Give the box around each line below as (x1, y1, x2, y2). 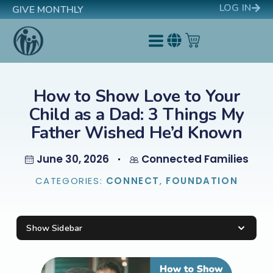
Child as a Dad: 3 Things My (29, 103, 244, 126)
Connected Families (141, 152, 249, 166)
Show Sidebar (26, 222, 83, 235)
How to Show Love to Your (33, 85, 240, 108)
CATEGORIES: (35, 174, 106, 187)
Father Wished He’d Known (30, 121, 243, 144)
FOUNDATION (166, 174, 238, 187)
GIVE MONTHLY (12, 3, 84, 16)
